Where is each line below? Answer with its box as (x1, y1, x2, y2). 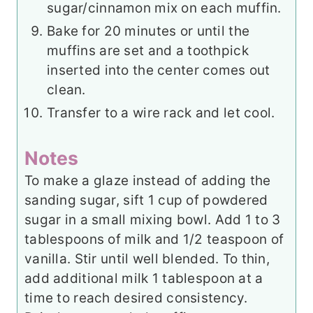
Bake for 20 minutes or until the (47, 23, 250, 40)
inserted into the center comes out (47, 62, 270, 79)
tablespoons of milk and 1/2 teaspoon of (24, 231, 284, 248)
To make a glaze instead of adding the (24, 173, 271, 189)
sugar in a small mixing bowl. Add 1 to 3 (24, 212, 281, 228)
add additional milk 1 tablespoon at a (24, 270, 263, 287)
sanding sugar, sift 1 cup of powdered (24, 192, 268, 209)
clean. (47, 82, 86, 99)
